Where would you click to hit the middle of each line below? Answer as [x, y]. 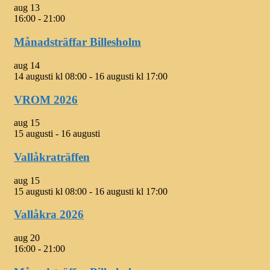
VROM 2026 [46, 99]
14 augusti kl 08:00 [50, 76]
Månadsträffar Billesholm [77, 42]
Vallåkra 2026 [49, 215]
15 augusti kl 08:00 [50, 191]
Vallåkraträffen [52, 157]
